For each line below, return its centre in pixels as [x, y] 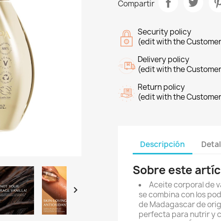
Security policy [165, 32]
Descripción [163, 144]
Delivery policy [164, 60]
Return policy [161, 87]
